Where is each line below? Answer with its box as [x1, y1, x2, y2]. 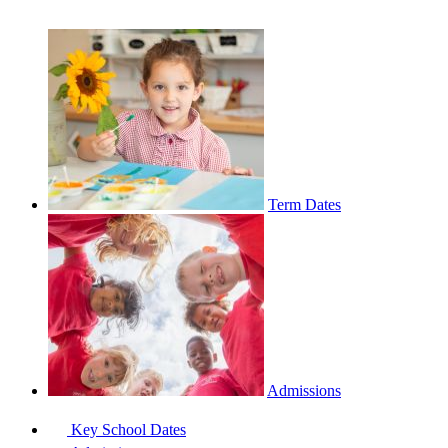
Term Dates [268, 196, 341, 214]
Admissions [267, 382, 341, 400]
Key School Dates [67, 421, 186, 439]
